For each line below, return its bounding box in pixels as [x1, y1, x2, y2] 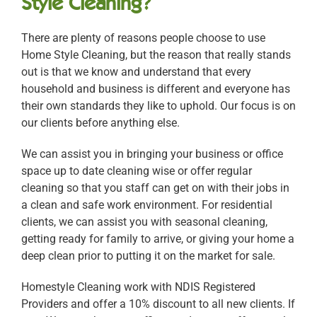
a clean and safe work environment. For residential [21, 198, 272, 212]
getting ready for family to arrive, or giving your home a [21, 232, 294, 246]
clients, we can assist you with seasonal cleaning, [21, 215, 267, 229]
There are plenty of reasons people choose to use [21, 31, 265, 45]
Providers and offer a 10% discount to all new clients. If [21, 297, 295, 311]
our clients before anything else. [21, 116, 180, 129]
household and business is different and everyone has [21, 82, 290, 96]
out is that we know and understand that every [21, 65, 251, 79]
